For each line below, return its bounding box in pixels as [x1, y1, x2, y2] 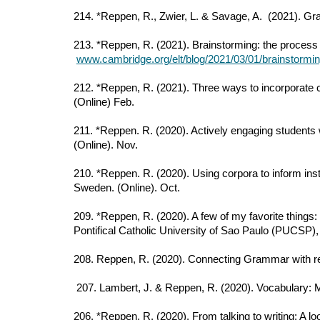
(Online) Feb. [73, 96, 137, 108]
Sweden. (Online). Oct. [73, 182, 180, 194]
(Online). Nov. [73, 139, 138, 151]
